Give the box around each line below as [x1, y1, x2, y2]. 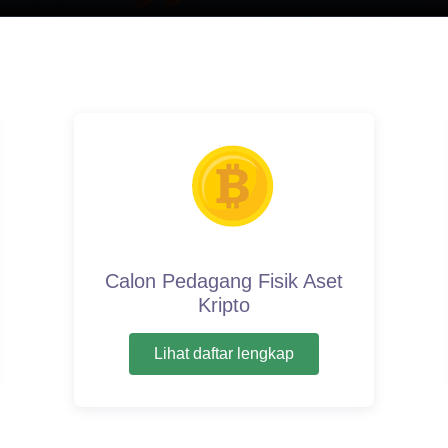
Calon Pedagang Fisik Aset [105, 270, 343, 293]
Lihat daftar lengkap [154, 345, 294, 363]
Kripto [198, 294, 250, 317]
